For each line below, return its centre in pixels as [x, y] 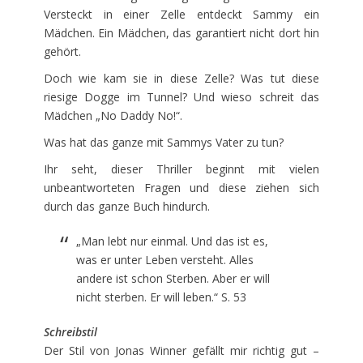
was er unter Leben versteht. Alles [165, 259]
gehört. [62, 51]
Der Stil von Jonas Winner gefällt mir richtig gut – [181, 350]
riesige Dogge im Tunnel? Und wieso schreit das [181, 96]
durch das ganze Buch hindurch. [127, 206]
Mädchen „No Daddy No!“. [113, 115]
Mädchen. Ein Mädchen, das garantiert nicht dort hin [181, 32]
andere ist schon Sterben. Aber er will [173, 278]
